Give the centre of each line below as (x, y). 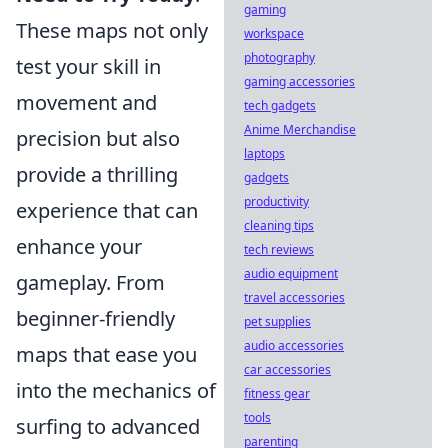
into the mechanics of (116, 391)
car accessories (287, 369)
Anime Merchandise (300, 129)
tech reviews (279, 249)
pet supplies (277, 321)
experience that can (107, 211)
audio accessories (294, 345)
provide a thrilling (97, 175)
